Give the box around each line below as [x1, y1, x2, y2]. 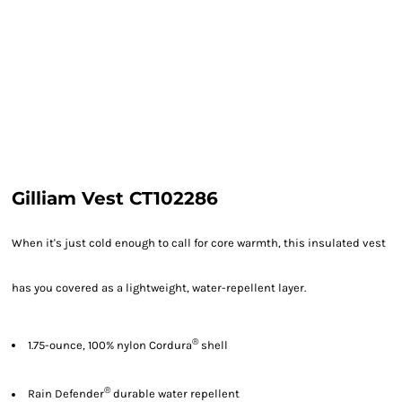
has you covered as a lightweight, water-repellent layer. [12, 281, 306, 294]
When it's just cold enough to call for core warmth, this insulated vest [12, 236, 386, 249]
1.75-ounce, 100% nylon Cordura [28, 338, 192, 353]
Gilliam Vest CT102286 [12, 188, 218, 209]
